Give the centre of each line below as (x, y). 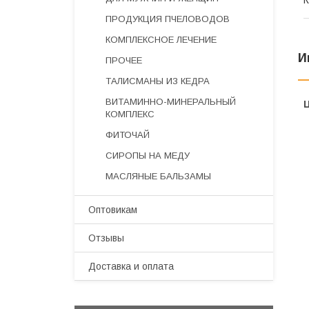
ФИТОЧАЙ (128, 135)
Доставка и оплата (131, 266)
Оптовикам (113, 210)
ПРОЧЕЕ (124, 60)
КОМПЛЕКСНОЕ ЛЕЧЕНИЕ (161, 40)
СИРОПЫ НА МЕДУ (148, 156)
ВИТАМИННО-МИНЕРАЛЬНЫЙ (171, 102)
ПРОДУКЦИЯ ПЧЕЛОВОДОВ (168, 19)
